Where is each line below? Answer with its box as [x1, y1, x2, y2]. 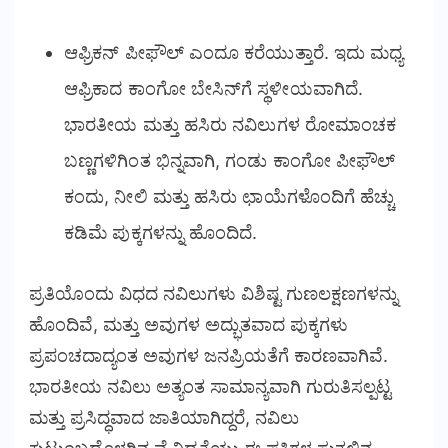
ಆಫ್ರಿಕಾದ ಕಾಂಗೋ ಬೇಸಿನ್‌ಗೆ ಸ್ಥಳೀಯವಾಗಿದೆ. [64, 77, 363, 99]
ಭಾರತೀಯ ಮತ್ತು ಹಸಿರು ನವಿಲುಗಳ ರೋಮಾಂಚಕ [64, 113, 397, 135]
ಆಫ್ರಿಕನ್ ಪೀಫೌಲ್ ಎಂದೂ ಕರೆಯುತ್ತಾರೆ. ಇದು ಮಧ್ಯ [64, 41, 404, 63]
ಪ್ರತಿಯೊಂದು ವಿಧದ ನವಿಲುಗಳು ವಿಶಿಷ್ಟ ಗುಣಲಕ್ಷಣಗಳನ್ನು [29, 282, 398, 304]
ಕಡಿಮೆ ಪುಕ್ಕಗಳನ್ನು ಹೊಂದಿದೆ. [64, 221, 258, 243]
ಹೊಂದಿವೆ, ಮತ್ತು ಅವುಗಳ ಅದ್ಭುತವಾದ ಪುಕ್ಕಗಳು [29, 313, 348, 335]
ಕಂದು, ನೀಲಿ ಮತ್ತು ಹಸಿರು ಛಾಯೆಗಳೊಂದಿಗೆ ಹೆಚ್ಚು [64, 185, 395, 207]
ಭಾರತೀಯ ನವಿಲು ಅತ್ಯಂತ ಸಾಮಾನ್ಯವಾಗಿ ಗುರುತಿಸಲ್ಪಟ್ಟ [29, 375, 391, 397]
